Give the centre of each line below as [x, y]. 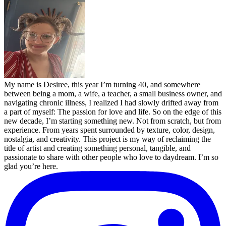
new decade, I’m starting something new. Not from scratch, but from [112, 121]
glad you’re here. [31, 166]
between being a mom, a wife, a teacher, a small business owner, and [113, 93]
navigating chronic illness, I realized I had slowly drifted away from [111, 102]
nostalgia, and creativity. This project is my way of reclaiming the [107, 139]
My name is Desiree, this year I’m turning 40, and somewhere [102, 84]
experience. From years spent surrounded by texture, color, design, [109, 130]
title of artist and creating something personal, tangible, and [97, 148]
